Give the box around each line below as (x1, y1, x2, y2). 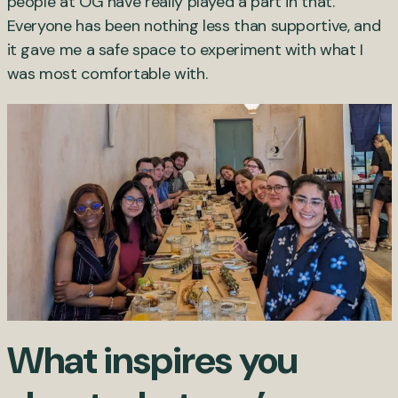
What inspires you (6, 335, 298, 385)
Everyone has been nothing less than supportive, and (6, 15, 381, 37)
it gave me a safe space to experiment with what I (6, 39, 363, 61)
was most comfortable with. (6, 63, 208, 85)
